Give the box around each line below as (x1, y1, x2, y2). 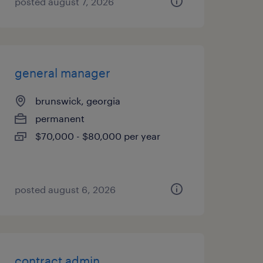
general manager (14, 66, 110, 80)
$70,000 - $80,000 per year (35, 130, 160, 141)
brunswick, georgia (35, 95, 120, 106)
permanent (35, 113, 85, 124)
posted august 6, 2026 (14, 184, 116, 195)
